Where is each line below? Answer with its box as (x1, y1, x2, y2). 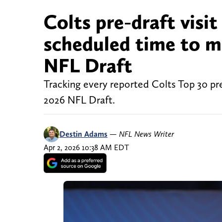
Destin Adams (59, 129, 108, 139)
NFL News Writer (119, 129, 174, 139)
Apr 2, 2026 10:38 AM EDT (44, 143, 129, 153)
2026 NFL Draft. (44, 94, 115, 107)
